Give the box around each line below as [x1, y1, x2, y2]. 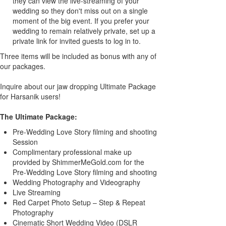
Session [13, 137, 38, 147]
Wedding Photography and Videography [13, 177, 140, 188]
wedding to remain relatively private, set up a [13, 26, 155, 36]
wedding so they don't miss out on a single [13, 6, 148, 16]
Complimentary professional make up [13, 147, 132, 157]
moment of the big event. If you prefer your [13, 16, 149, 26]
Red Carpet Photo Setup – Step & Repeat [13, 197, 145, 208]
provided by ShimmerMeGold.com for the [13, 157, 144, 167]
